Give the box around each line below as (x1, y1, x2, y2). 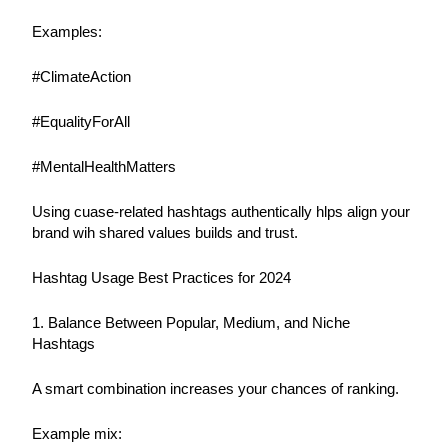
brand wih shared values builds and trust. (32, 224, 299, 241)
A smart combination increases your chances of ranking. (32, 380, 400, 397)
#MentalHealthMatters (32, 158, 177, 175)
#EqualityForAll (32, 113, 131, 130)
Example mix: (32, 425, 123, 442)
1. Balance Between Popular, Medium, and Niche (32, 314, 351, 331)
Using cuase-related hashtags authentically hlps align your (32, 203, 411, 220)
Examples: (32, 23, 103, 40)
